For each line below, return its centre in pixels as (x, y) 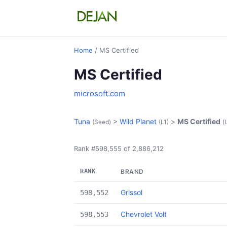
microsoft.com (100, 93)
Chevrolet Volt (144, 214)
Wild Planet (138, 121)
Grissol (131, 192)
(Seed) (102, 122)
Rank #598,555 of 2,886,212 (119, 148)
